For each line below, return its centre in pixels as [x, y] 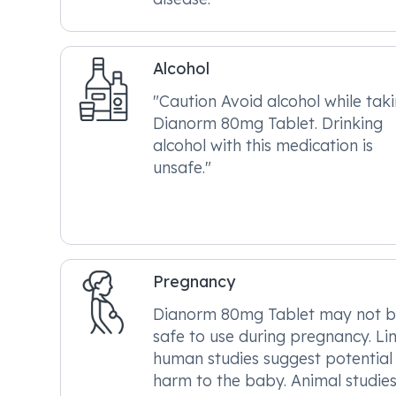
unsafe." [182, 167]
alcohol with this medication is [263, 145]
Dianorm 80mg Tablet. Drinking [268, 123]
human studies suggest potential [273, 358]
